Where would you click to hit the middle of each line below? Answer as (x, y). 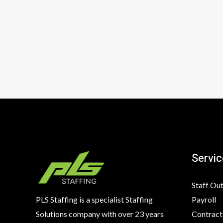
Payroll (204, 200)
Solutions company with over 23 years (100, 214)
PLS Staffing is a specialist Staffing (94, 200)
